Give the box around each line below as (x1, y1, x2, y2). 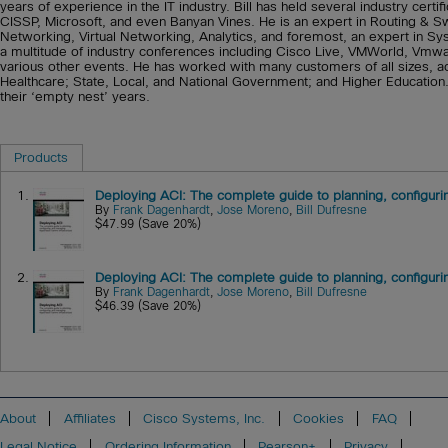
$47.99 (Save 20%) (95, 217, 202, 232)
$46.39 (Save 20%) (95, 299, 202, 314)
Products (14, 150, 69, 166)
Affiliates (63, 410, 116, 426)
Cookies (292, 410, 344, 426)
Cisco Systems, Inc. (143, 410, 266, 426)
